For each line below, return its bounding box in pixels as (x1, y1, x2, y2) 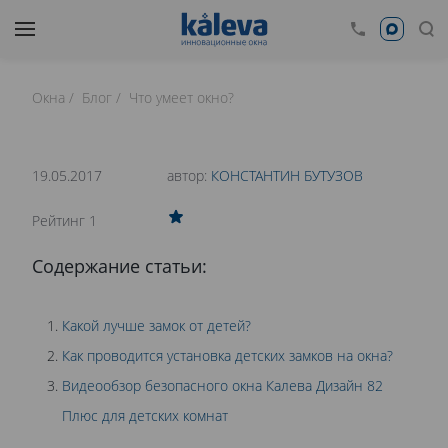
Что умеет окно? (129, 88, 234, 107)
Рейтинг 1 (32, 211, 97, 230)
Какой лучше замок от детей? (62, 316, 251, 335)
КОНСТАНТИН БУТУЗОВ (210, 166, 363, 185)
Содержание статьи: (32, 254, 207, 278)
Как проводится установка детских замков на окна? (62, 346, 393, 365)
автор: (166, 166, 211, 185)
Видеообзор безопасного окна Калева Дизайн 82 (62, 376, 383, 395)
